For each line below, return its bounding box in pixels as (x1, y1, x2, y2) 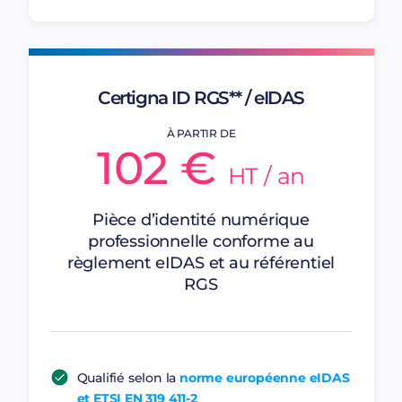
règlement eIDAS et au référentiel (66, 253, 336, 273)
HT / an (227, 162, 306, 189)
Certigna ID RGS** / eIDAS (98, 87, 304, 109)
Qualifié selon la (76, 370, 179, 386)
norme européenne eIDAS (179, 370, 350, 386)
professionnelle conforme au (88, 232, 314, 251)
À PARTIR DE (166, 127, 236, 140)
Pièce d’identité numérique (92, 210, 310, 230)
